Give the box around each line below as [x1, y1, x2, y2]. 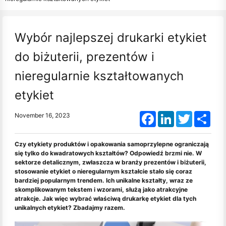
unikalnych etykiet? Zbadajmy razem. [15, 204, 125, 211]
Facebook [156, 111, 184, 119]
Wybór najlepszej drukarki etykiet [15, 30, 207, 45]
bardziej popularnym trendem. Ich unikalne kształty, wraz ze [15, 177, 193, 184]
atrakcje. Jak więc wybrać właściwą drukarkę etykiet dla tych [15, 195, 196, 202]
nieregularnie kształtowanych [15, 69, 184, 83]
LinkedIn [174, 111, 198, 119]
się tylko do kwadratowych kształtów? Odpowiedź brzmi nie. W [15, 149, 202, 157]
